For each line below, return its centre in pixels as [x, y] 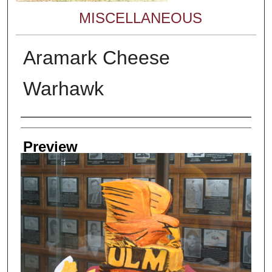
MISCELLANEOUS [141, 18]
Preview [50, 147]
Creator [44, 129]
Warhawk [63, 89]
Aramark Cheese [96, 58]
